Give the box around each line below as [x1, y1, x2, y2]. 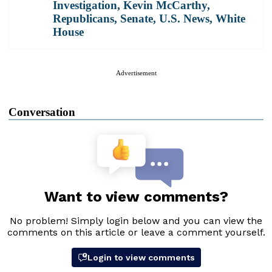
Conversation [8, 106, 75, 119]
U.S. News [159, 12, 209, 25]
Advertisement [115, 69, 157, 77]
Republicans [53, 12, 114, 25]
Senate [120, 12, 153, 25]
